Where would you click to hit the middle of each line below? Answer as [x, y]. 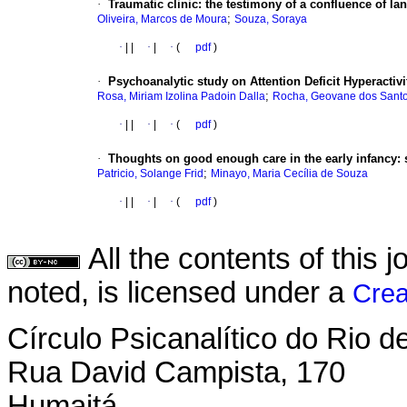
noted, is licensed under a [180, 293]
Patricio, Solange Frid [150, 174]
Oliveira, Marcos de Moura [162, 20]
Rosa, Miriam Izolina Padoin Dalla [181, 97]
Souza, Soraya [271, 20]
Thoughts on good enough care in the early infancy [253, 159]
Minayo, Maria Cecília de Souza [289, 174]
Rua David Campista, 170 [176, 372]
